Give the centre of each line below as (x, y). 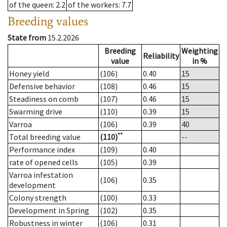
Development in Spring (49, 211)
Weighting (200, 51)
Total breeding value (45, 137)
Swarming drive (36, 112)
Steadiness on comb (44, 99)
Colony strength (38, 198)
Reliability (161, 56)
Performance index (42, 150)
